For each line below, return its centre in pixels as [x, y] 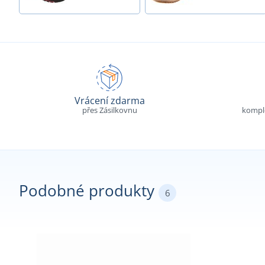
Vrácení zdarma [109, 101]
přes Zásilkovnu [109, 110]
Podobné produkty [89, 191]
